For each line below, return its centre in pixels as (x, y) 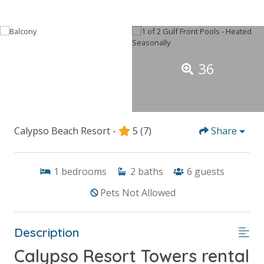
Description (47, 232)
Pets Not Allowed (138, 192)
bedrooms (84, 171)
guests (209, 171)
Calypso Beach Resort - (65, 131)
